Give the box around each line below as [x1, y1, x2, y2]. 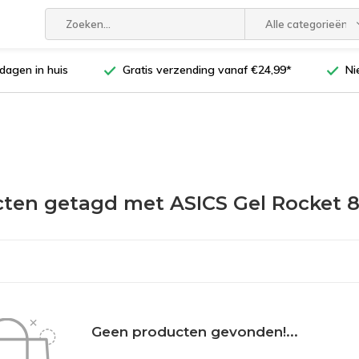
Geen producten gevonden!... [91, 324, 298, 340]
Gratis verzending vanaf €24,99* [122, 63, 292, 77]
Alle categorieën [264, 18, 348, 30]
